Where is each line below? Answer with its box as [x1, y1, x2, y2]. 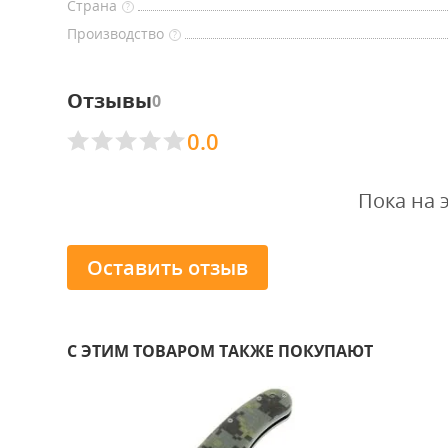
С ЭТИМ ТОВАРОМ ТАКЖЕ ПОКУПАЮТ [67, 340, 373, 362]
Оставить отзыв [87, 253, 248, 281]
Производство [67, 24, 164, 43]
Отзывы [67, 87, 152, 114]
